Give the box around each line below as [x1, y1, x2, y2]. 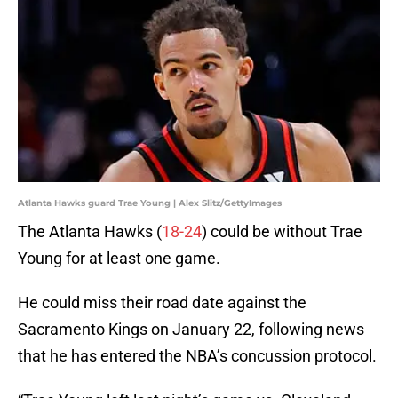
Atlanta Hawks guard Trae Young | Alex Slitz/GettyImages [18, 197, 282, 210]
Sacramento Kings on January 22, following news [18, 320, 364, 339]
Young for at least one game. [18, 249, 220, 268]
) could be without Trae [202, 222, 362, 242]
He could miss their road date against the [18, 293, 306, 313]
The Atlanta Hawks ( [18, 222, 162, 242]
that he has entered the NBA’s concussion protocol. [18, 346, 377, 366]
